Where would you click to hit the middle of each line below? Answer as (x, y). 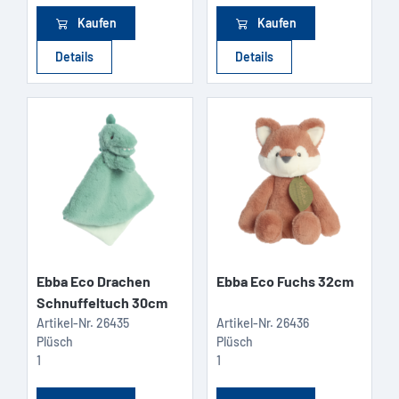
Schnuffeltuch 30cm (102, 303)
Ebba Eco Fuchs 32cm (285, 281)
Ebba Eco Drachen (94, 281)
